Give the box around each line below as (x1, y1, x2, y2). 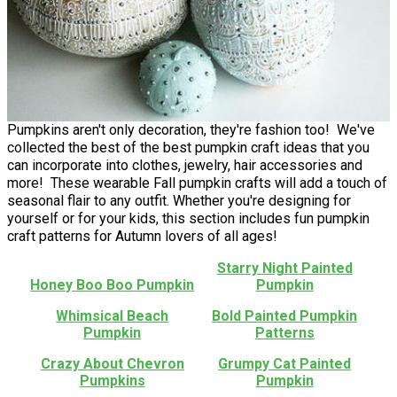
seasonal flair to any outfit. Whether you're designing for (7, 192, 351, 210)
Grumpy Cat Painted (218, 355, 352, 373)
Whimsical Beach (56, 307, 169, 325)
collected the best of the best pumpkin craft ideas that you (7, 139, 370, 157)
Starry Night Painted (216, 260, 353, 277)
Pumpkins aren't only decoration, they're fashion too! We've (7, 121, 375, 139)
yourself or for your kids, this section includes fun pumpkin (7, 210, 370, 228)
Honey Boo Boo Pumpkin (30, 276, 195, 294)
